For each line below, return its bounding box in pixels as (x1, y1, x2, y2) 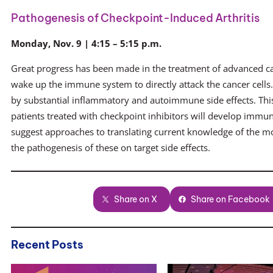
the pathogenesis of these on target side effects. (11, 141, 210, 154)
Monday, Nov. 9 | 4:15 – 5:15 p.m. (11, 37, 161, 50)
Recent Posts (11, 237, 83, 252)
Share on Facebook (191, 193, 271, 205)
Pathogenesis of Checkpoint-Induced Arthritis (11, 11, 260, 26)
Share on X (114, 193, 158, 205)
